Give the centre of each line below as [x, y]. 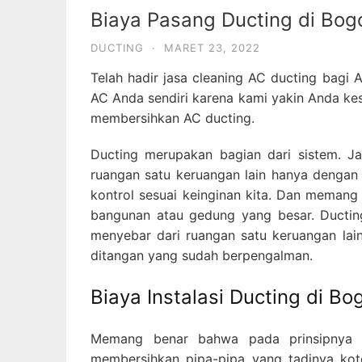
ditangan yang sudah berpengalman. [202, 256]
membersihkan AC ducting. [173, 118]
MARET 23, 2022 [212, 48]
